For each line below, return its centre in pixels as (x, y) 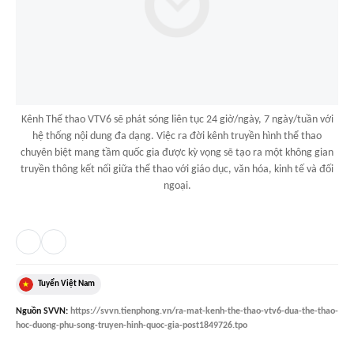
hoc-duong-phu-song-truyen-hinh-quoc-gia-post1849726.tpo (132, 326)
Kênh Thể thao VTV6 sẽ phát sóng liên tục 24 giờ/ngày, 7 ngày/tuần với (177, 120)
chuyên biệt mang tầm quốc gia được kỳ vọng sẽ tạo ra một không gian (177, 153)
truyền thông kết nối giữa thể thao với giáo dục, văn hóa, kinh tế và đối (177, 170)
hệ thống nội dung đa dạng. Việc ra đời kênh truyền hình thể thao (177, 137)
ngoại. (177, 186)
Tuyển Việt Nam (66, 284)
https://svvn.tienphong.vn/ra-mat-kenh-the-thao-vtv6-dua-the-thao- (204, 312)
